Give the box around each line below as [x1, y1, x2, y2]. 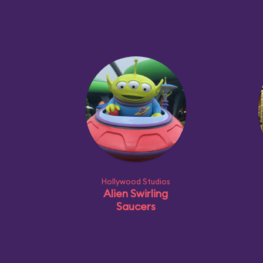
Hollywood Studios [101, 177, 170, 186]
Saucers [116, 200, 156, 213]
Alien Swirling [103, 187, 168, 200]
